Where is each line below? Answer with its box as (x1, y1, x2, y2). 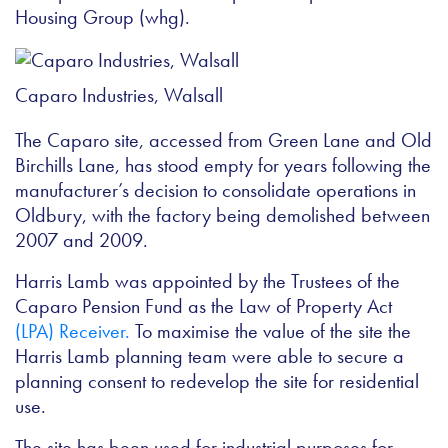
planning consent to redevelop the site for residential (15, 368, 419, 395)
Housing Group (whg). (15, 3, 190, 30)
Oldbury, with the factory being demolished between (15, 202, 430, 229)
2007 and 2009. (15, 227, 148, 254)
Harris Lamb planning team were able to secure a (15, 343, 404, 370)
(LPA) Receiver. (15, 318, 130, 345)
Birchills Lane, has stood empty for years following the (15, 152, 431, 179)
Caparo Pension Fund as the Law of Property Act (15, 293, 392, 320)
